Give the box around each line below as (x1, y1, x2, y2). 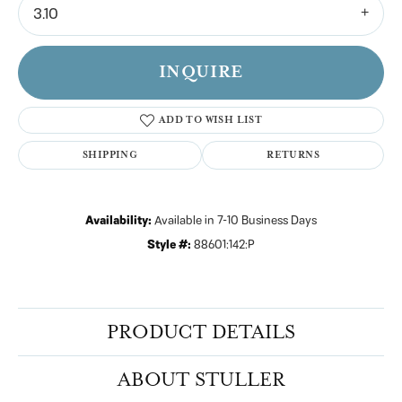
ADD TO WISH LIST (158, 113, 263, 126)
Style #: (147, 235, 191, 254)
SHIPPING (83, 148, 138, 161)
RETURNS (267, 148, 320, 161)
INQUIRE (158, 61, 244, 83)
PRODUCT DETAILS (107, 319, 295, 344)
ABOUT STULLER (117, 367, 285, 391)
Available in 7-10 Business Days (154, 211, 317, 230)
